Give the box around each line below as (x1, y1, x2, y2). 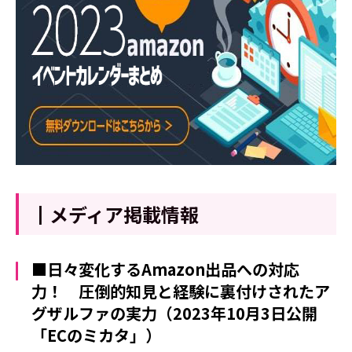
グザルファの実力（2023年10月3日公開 (31, 301, 317, 324)
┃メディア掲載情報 (31, 200, 199, 228)
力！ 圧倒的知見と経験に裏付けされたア (31, 279, 330, 302)
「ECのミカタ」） (31, 323, 161, 346)
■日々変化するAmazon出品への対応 (31, 257, 299, 280)
